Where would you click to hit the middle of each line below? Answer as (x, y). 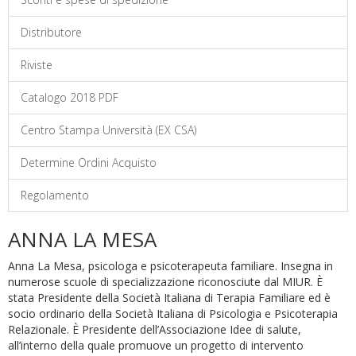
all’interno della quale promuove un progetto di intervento (156, 345)
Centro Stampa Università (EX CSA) (108, 130)
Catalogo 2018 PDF (70, 97)
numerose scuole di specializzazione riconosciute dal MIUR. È (165, 282)
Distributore (51, 32)
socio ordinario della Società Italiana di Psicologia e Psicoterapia (173, 313)
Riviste (37, 65)
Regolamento (55, 195)
